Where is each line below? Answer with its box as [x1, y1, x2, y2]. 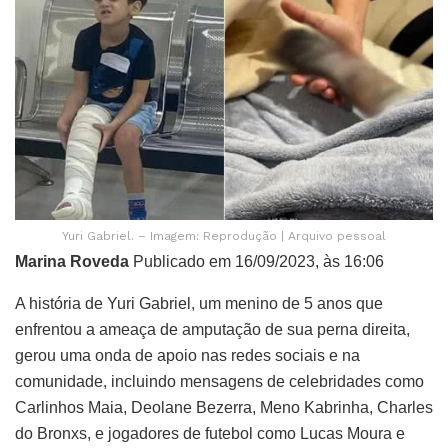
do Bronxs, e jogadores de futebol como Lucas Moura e [15, 424, 405, 442]
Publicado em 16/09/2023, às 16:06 [129, 252, 384, 270]
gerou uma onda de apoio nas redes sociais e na [15, 346, 360, 364]
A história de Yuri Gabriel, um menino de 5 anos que [15, 294, 383, 312]
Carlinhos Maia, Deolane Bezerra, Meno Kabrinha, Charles [15, 398, 433, 416]
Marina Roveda [15, 252, 129, 270]
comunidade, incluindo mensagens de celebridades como [15, 372, 424, 390]
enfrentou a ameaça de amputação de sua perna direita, [15, 320, 410, 338]
